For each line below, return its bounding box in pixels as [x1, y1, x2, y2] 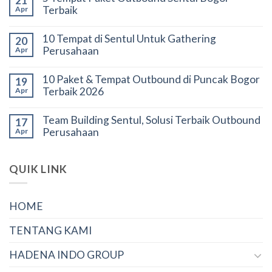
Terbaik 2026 [42, 85, 104, 98]
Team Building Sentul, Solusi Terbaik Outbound [42, 114, 260, 127]
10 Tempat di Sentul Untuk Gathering [42, 32, 216, 46]
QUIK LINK [9, 163, 67, 176]
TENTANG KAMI [9, 224, 92, 237]
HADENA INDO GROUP [9, 248, 124, 262]
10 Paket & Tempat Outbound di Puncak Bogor [42, 73, 260, 86]
